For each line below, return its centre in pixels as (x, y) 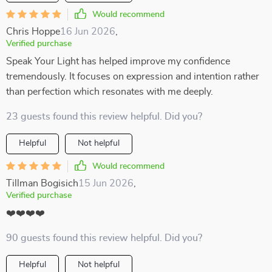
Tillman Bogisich (42, 183)
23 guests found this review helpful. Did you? (104, 117)
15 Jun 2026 (106, 183)
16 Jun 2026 (88, 32)
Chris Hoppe (33, 32)
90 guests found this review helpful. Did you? (104, 238)
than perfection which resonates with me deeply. (110, 92)
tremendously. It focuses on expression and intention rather (133, 76)
